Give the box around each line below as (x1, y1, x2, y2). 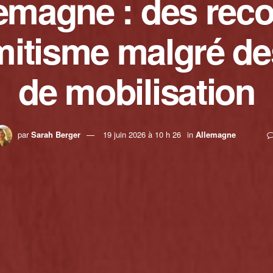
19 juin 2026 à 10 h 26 (102, 129, 181, 140)
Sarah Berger (30, 129, 80, 140)
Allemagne (195, 129, 236, 140)
